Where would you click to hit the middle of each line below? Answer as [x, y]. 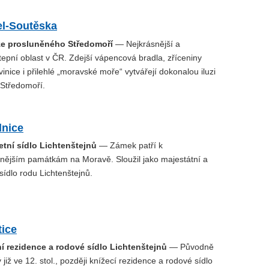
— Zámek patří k [130, 145]
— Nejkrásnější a [147, 44]
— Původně [190, 246]
